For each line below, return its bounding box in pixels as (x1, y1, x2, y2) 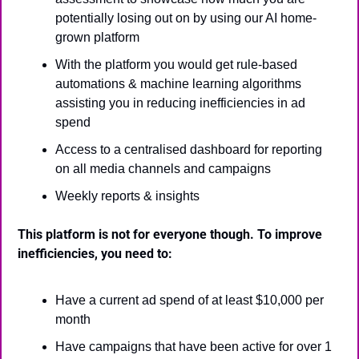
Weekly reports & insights (55, 189, 200, 203)
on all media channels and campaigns (55, 162, 271, 175)
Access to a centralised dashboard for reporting (55, 143, 322, 156)
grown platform (55, 30, 139, 44)
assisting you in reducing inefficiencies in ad (55, 96, 305, 110)
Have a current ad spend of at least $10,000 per (55, 293, 324, 307)
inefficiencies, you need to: (18, 246, 172, 261)
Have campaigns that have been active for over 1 (55, 340, 332, 353)
